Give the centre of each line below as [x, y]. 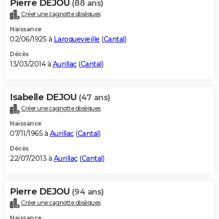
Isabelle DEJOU [44, 97]
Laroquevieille [77, 39]
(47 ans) [94, 97]
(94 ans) [88, 192]
